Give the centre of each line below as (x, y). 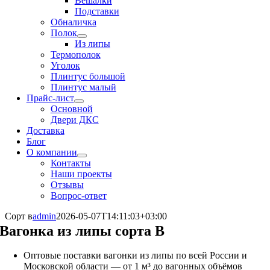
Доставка (45, 130)
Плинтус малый (83, 87)
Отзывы (67, 185)
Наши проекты (81, 174)
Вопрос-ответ (78, 196)
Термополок (75, 55)
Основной (71, 109)
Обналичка (73, 22)
